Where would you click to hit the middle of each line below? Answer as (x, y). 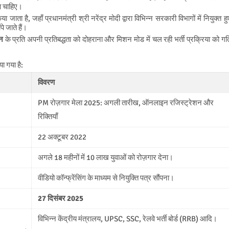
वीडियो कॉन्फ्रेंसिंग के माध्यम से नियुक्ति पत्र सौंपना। (106, 178)
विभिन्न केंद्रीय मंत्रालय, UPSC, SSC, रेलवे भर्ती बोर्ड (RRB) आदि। (127, 219)
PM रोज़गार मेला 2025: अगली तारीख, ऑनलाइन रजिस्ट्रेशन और (125, 102)
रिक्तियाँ (48, 116)
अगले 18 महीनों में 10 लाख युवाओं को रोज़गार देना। (105, 157)
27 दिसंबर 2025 (60, 198)
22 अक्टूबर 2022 (62, 137)
